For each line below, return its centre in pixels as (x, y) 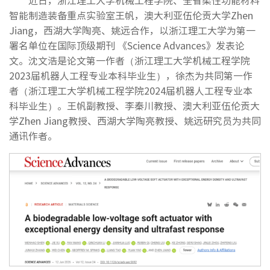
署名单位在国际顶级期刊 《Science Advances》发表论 (127, 45)
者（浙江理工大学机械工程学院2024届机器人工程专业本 (131, 90)
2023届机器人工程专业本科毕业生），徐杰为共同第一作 (131, 75)
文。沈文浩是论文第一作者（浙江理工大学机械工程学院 (130, 60)
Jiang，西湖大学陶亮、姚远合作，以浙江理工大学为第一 (132, 30)
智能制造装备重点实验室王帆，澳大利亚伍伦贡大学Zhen (131, 15)
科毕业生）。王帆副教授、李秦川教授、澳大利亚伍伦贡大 (134, 105)
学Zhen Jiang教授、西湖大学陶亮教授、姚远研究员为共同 (135, 121)
